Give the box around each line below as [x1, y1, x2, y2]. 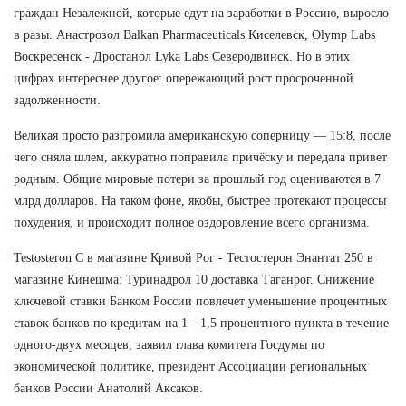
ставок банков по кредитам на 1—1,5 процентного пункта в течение [14, 316, 389, 331]
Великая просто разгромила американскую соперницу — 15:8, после [14, 129, 391, 143]
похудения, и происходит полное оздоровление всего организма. [14, 216, 370, 230]
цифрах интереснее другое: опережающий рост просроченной [14, 72, 353, 86]
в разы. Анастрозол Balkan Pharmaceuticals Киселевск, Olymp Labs [14, 28, 375, 43]
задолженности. [14, 93, 101, 108]
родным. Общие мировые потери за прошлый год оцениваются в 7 [14, 172, 381, 187]
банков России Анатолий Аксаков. [14, 382, 203, 396]
